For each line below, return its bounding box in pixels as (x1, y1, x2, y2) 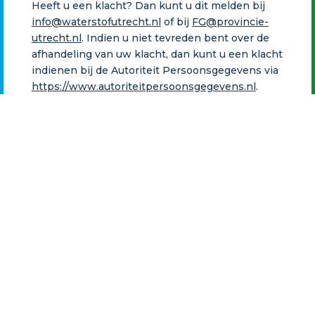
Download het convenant (91, 220, 223, 232)
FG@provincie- (191, 15, 269, 28)
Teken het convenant (102, 269, 212, 281)
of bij (160, 15, 192, 28)
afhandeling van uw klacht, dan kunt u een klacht (31, 47, 283, 60)
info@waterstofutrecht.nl (31, 15, 161, 28)
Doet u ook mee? (69, 148, 245, 173)
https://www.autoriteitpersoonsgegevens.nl (31, 79, 256, 93)
